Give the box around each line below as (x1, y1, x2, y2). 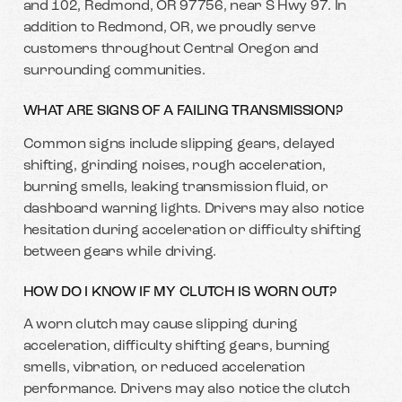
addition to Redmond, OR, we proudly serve (22, 21, 316, 36)
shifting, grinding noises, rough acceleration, (22, 158, 326, 173)
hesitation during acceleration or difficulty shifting (22, 223, 362, 238)
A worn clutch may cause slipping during (22, 318, 298, 333)
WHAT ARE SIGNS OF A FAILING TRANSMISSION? (22, 104, 343, 119)
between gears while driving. (22, 244, 217, 259)
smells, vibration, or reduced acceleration (22, 361, 305, 376)
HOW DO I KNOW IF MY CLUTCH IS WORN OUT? (22, 284, 336, 300)
